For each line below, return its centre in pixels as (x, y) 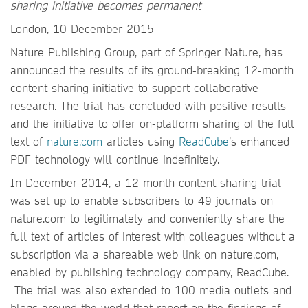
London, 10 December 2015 (82, 29)
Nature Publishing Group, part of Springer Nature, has (146, 52)
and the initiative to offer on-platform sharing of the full (152, 123)
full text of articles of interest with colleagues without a (153, 236)
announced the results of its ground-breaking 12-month (152, 70)
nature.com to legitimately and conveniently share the (147, 218)
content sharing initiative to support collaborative (134, 88)
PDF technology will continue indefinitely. (121, 159)
